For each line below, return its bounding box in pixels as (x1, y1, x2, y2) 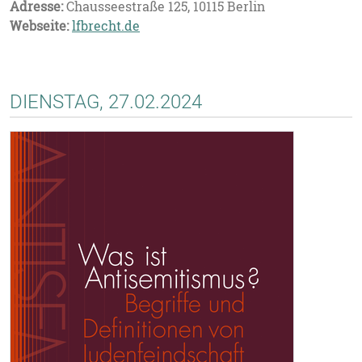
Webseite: (10, 17, 69, 35)
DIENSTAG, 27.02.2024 (10, 90, 202, 113)
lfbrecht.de (72, 17, 140, 35)
